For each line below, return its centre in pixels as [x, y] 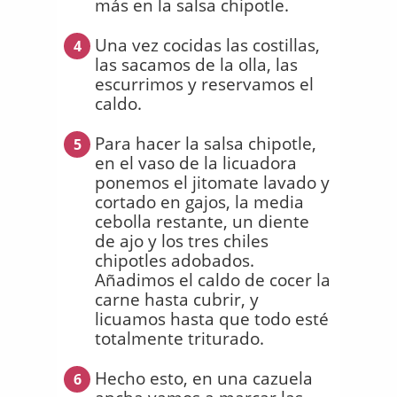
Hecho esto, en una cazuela [204, 378]
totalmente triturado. [179, 338]
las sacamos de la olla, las [196, 64]
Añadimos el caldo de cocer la [213, 280]
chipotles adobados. [175, 260]
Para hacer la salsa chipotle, [206, 143]
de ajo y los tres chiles [182, 241]
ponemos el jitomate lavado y [212, 182]
